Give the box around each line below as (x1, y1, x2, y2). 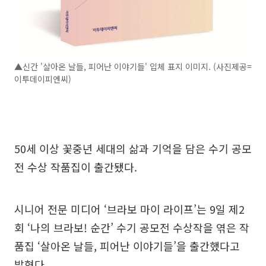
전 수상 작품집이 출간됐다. (14, 159, 137, 175)
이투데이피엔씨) (14, 72, 71, 85)
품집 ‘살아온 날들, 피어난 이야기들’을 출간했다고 (14, 237, 240, 254)
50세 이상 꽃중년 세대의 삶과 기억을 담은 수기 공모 (14, 140, 252, 156)
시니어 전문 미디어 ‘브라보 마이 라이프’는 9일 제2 (14, 201, 245, 217)
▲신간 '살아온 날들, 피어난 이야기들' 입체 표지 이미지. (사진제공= (14, 60, 252, 72)
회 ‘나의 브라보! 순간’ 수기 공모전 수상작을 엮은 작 (14, 219, 249, 235)
